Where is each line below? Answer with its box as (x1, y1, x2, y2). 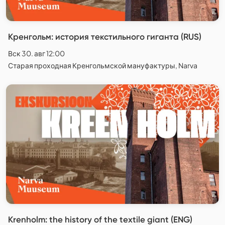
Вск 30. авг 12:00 (8, 48, 65, 58)
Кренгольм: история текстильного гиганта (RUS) (8, 31, 201, 42)
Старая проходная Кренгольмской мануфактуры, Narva (8, 60, 197, 70)
